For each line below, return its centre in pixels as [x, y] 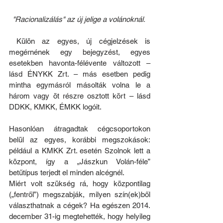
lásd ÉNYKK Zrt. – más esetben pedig [80, 74]
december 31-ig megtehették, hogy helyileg [80, 217]
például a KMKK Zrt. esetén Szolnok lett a [80, 151]
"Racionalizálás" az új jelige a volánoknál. [80, 19]
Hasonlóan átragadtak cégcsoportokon [80, 129]
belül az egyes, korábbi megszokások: [80, 140]
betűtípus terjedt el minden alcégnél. [67, 173]
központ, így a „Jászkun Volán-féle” [80, 162]
